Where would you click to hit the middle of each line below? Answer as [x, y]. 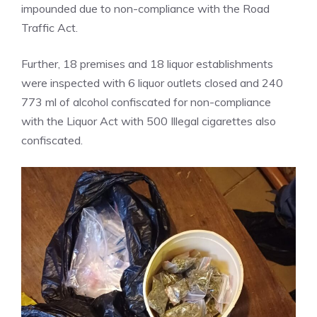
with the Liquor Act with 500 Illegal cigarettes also [149, 121]
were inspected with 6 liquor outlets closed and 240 [152, 83]
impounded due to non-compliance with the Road [145, 9]
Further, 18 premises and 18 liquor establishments [147, 64]
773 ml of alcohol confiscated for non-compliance [146, 102]
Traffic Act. [50, 28]
